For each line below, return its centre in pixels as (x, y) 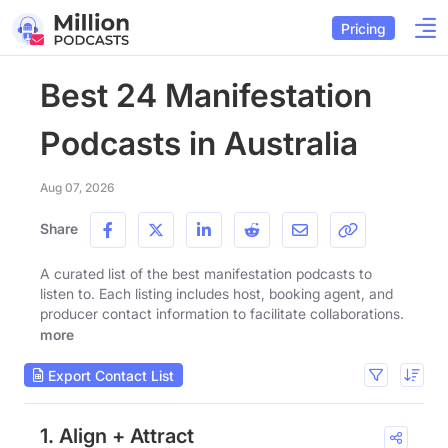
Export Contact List (109, 375)
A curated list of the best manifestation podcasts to (206, 273)
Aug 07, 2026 (77, 187)
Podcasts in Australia (199, 143)
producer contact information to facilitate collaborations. (222, 313)
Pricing (363, 28)
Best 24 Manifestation (206, 95)
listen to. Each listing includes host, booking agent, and (216, 293)
